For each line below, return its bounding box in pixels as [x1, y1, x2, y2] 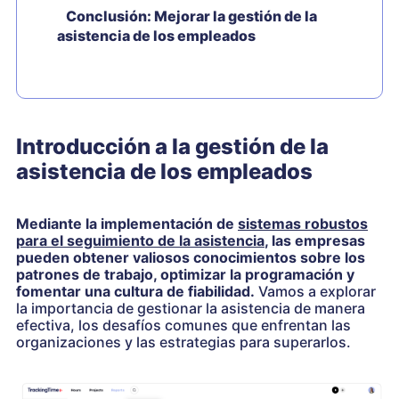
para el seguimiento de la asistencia [16, 232, 265, 249]
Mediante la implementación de [16, 215, 238, 232]
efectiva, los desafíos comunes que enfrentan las [16, 316, 351, 334]
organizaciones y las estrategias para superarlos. [16, 333, 351, 351]
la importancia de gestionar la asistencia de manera [16, 299, 365, 317]
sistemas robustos [238, 215, 368, 232]
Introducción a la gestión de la [16, 134, 329, 159]
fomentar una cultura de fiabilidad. [16, 282, 255, 300]
